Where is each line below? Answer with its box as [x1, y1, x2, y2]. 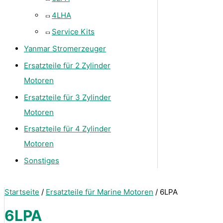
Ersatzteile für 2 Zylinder [24, 60, 111, 70]
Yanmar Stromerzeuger [24, 44, 106, 54]
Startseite [4, 187, 39, 197]
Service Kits [52, 27, 95, 37]
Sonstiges [24, 156, 59, 166]
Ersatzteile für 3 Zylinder [24, 92, 111, 102]
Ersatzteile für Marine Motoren [46, 187, 153, 197]
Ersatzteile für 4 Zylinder [24, 124, 111, 134]
